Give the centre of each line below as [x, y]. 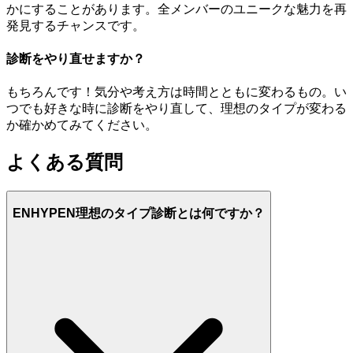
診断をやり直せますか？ [76, 59]
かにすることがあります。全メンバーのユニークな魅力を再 [176, 9]
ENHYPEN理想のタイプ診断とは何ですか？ [139, 213]
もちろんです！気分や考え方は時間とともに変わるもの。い [176, 92]
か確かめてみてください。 [82, 125]
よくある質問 [65, 163]
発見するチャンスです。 [76, 25]
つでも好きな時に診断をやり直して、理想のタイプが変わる [176, 109]
